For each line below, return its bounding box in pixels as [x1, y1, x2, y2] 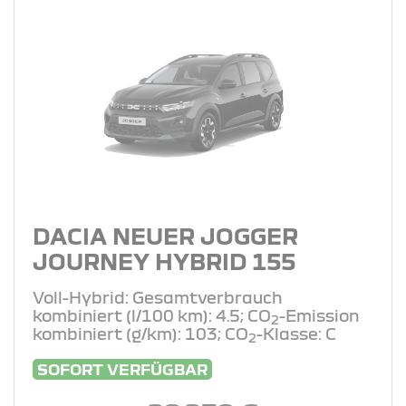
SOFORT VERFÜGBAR [37, 360, 208, 378]
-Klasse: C [256, 324, 336, 343]
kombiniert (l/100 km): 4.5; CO [33, 305, 271, 324]
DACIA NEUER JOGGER [33, 222, 298, 248]
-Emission [279, 305, 359, 324]
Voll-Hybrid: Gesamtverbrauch [33, 287, 282, 306]
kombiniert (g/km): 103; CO [33, 324, 248, 343]
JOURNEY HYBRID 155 [33, 247, 295, 274]
